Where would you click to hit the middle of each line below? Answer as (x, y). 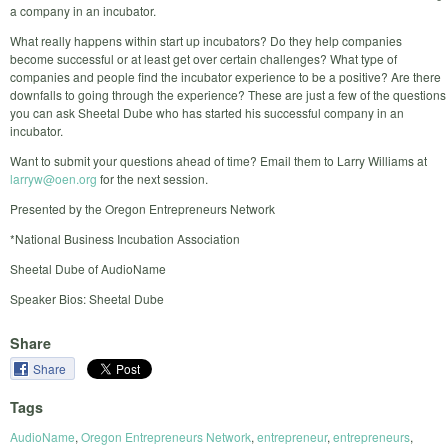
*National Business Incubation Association (125, 238)
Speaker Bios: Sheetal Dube (87, 298)
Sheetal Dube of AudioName (88, 268)
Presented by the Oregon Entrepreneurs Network (142, 208)
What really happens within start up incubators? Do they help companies (206, 40)
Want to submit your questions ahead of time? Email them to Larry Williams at (218, 160)
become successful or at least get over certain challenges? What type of (203, 58)
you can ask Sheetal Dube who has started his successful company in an (207, 112)
